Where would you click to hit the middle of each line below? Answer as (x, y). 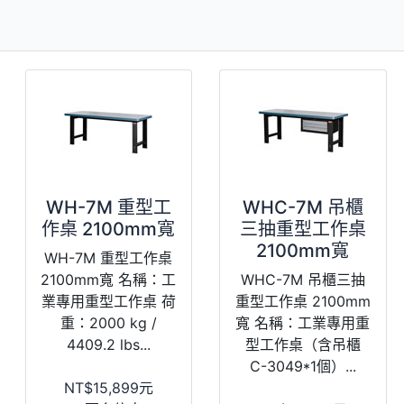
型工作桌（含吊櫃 (303, 344)
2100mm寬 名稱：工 (109, 279)
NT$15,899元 (108, 387)
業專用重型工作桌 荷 (108, 301)
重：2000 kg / (108, 322)
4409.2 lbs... (108, 344)
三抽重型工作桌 (303, 229)
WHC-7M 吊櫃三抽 (303, 279)
